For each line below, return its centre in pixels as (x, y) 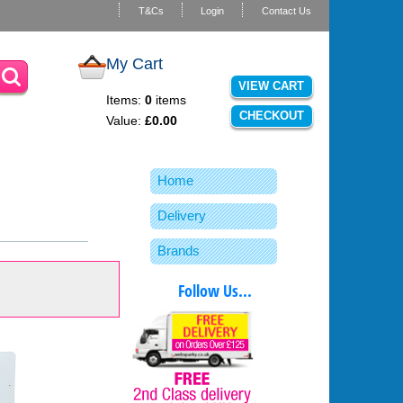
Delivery (181, 215)
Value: (126, 120)
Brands (178, 250)
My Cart (135, 63)
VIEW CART (272, 86)
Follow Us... (215, 290)
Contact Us (286, 11)
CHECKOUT (271, 116)
